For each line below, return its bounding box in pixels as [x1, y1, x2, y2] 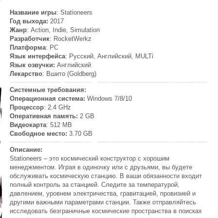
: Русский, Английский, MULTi [65, 53, 153, 60]
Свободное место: [10, 130, 69, 138]
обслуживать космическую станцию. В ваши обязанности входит [10, 172, 202, 180]
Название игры [10, 9, 56, 17]
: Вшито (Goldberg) [42, 70, 96, 78]
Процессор [10, 104, 44, 111]
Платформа [10, 44, 46, 52]
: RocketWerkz [50, 35, 91, 43]
